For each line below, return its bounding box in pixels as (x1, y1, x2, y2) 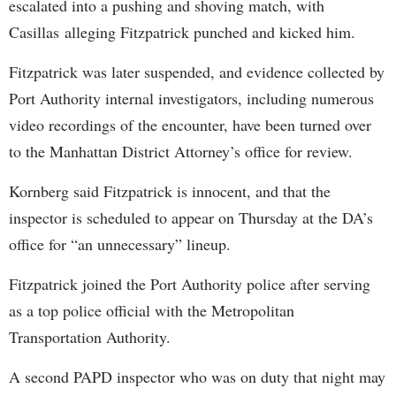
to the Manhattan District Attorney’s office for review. (9, 141, 353, 163)
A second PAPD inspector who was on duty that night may (9, 366, 385, 388)
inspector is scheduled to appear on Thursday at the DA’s (9, 207, 373, 229)
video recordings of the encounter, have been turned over (9, 114, 371, 136)
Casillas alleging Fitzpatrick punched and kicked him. (9, 21, 355, 43)
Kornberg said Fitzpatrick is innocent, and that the (9, 180, 331, 202)
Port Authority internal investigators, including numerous (9, 88, 374, 110)
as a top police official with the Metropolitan (9, 300, 294, 322)
